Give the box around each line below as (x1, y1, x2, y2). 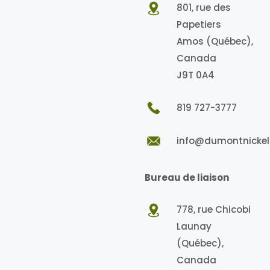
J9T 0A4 (176, 69, 215, 81)
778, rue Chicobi (176, 203, 251, 216)
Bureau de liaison (145, 171, 229, 184)
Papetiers (176, 18, 221, 31)
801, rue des (176, 1, 231, 14)
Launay (176, 220, 212, 233)
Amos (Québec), (176, 35, 253, 48)
